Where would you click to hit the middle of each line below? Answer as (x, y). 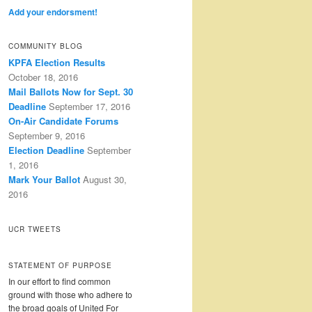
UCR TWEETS (35, 229)
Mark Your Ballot (44, 180)
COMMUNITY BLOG (46, 46)
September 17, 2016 (89, 107)
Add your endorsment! (53, 11)
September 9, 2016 (47, 136)
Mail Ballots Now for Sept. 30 (71, 92)
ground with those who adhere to (70, 294)
